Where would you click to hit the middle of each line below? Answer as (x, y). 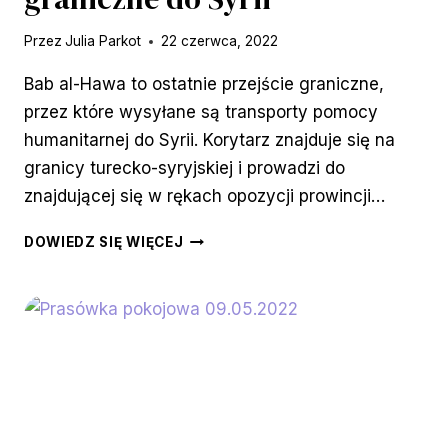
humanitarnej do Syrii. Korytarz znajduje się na (209, 140)
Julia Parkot (103, 41)
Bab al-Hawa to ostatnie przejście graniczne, (204, 84)
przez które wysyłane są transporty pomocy (201, 112)
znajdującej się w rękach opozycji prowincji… (204, 196)
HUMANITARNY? (243, 260)
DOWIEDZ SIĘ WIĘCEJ (104, 242)
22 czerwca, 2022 (220, 41)
